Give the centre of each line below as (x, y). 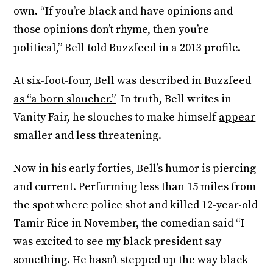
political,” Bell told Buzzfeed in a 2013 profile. (127, 48)
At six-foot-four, (54, 81)
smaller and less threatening (86, 136)
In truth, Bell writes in (174, 99)
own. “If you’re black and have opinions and (123, 12)
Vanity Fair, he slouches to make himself (116, 118)
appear (237, 118)
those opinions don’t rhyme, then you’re (112, 30)
